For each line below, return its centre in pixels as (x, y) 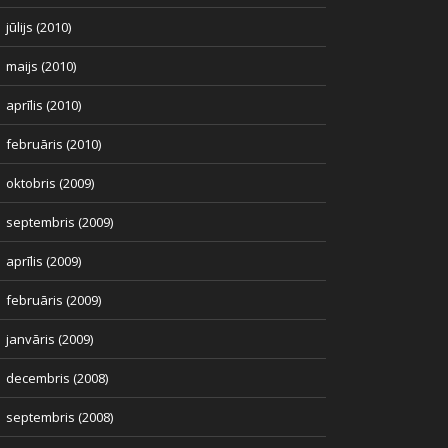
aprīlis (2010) (43, 105)
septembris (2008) (59, 417)
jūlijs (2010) (38, 27)
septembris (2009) (59, 222)
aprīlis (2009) (43, 261)
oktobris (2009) (50, 183)
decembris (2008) (57, 378)
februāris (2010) (53, 144)
